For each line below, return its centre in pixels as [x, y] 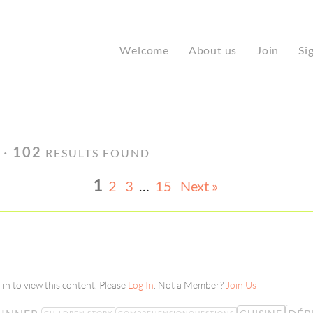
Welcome [144, 50]
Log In [140, 285]
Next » [199, 186]
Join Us [241, 285]
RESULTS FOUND [96, 153]
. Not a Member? [189, 285]
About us [213, 50]
